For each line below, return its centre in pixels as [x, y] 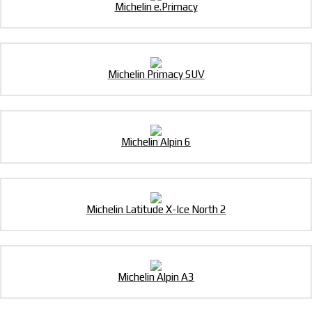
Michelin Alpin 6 [156, 142]
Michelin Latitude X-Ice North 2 [156, 210]
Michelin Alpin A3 [156, 277]
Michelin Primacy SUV [156, 75]
